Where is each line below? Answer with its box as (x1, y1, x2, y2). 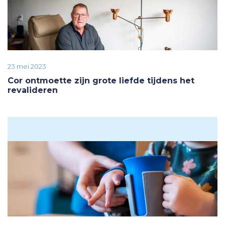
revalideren (8, 85, 58, 95)
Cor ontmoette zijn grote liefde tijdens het (8, 75, 194, 85)
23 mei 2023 (8, 62, 46, 70)
